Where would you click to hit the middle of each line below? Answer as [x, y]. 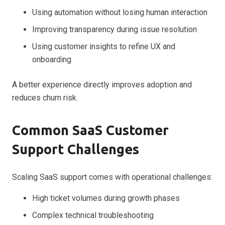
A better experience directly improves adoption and [102, 84]
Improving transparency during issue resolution [115, 29]
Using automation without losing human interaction [120, 12]
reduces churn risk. [45, 97]
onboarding [52, 59]
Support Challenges [76, 149]
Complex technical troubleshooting [93, 215]
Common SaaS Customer [90, 130]
